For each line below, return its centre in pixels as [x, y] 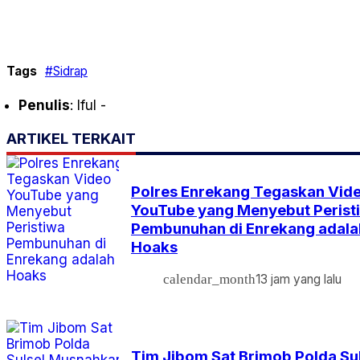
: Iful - [88, 106]
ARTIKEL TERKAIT [71, 139]
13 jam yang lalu [299, 280]
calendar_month [209, 279]
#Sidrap [66, 72]
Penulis [44, 106]
